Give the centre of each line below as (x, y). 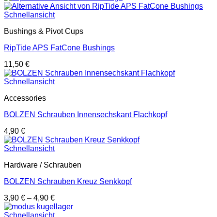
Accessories (25, 98)
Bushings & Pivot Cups (44, 31)
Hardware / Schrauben (43, 165)
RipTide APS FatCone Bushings (59, 47)
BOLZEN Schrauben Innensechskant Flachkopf (85, 114)
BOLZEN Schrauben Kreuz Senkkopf (68, 181)
